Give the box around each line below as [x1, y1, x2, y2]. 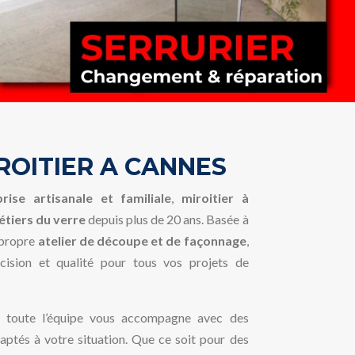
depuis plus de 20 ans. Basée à [86, 212, 249, 227]
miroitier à [181, 190, 249, 206]
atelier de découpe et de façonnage [37, 233, 246, 249]
